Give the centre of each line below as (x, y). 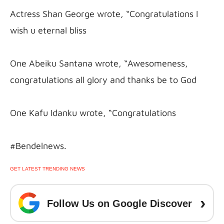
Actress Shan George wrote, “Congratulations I (104, 13)
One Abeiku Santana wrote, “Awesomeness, (99, 63)
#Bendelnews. (38, 145)
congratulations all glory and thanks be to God (103, 79)
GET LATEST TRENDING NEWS (47, 168)
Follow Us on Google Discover (119, 203)
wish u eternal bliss (48, 30)
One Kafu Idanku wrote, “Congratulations (93, 112)
